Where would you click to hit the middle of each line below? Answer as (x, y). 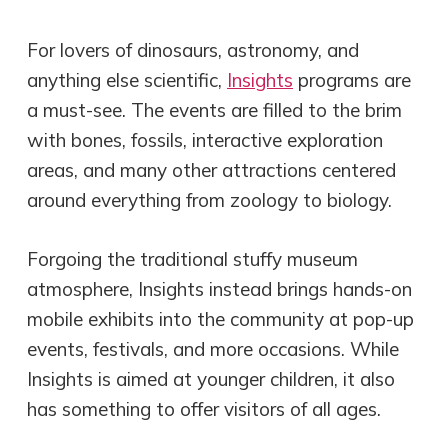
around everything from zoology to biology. (210, 200)
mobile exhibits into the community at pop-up (221, 318)
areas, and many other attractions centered (212, 170)
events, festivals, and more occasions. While (213, 348)
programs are (352, 80)
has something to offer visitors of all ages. (204, 408)
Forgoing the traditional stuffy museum (193, 258)
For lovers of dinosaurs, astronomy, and (193, 50)
